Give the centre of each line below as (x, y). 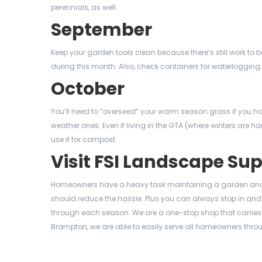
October (88, 89)
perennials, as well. (84, 7)
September (101, 30)
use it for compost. (84, 139)
